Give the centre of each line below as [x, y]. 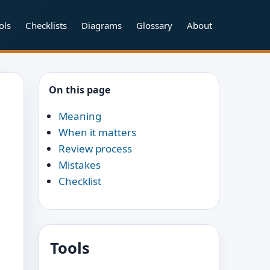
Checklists [46, 25]
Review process [95, 149]
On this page [80, 90]
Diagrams [102, 25]
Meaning [80, 116]
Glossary [154, 25]
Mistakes [80, 165]
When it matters [97, 132]
